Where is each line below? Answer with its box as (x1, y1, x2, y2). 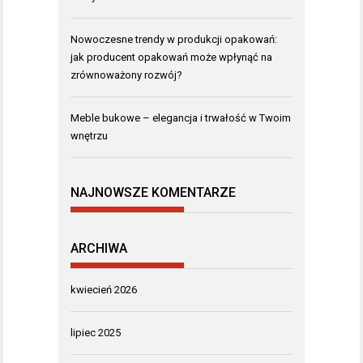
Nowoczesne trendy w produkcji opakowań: (70, 32, 277, 45)
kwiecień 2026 (70, 283, 137, 296)
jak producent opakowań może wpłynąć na (70, 50, 272, 63)
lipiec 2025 (70, 326, 121, 339)
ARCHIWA (70, 240, 127, 256)
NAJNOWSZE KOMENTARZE (70, 185, 236, 201)
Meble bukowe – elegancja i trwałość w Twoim (70, 111, 291, 124)
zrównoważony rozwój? (70, 68, 182, 81)
